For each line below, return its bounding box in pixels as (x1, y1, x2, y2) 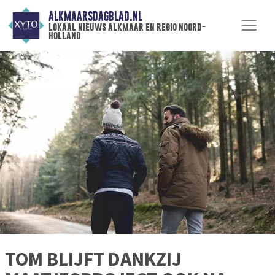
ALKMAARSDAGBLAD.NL (48, 10, 142, 23)
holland (48, 29, 81, 42)
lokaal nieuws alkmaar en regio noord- (48, 21, 206, 33)
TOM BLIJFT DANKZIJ (5, 247, 182, 272)
